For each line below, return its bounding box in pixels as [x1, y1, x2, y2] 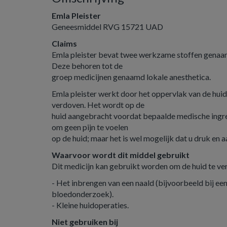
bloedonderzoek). [52, 189, 113, 199]
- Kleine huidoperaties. [52, 200, 129, 210]
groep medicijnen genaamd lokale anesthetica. [52, 72, 211, 82]
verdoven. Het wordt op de [52, 100, 144, 109]
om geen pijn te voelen [52, 122, 128, 132]
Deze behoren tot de [52, 61, 123, 70]
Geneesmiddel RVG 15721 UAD [52, 22, 163, 31]
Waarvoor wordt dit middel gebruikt [52, 150, 190, 160]
